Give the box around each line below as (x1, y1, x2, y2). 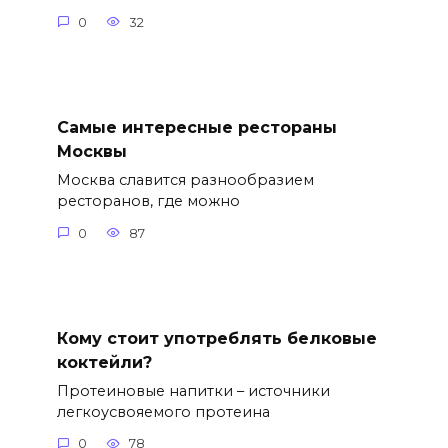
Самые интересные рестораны (56, 117, 337, 137)
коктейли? (56, 352, 152, 372)
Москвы (56, 141, 127, 161)
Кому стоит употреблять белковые (56, 328, 377, 348)
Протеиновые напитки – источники (56, 381, 330, 400)
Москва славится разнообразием (56, 171, 314, 190)
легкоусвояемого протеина (56, 402, 270, 421)
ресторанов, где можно (56, 192, 240, 211)
